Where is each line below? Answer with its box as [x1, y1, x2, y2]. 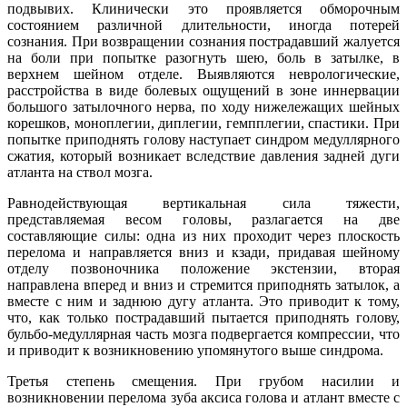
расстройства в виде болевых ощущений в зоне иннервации [7, 82, 400, 98]
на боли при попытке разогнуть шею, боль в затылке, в [7, 49, 400, 65]
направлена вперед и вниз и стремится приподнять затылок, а [7, 276, 400, 293]
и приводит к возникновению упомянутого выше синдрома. [7, 342, 383, 358]
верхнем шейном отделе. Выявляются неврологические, [7, 65, 400, 82]
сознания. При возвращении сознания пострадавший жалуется [7, 33, 400, 49]
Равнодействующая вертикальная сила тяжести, [7, 194, 400, 211]
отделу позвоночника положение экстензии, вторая [7, 260, 400, 276]
